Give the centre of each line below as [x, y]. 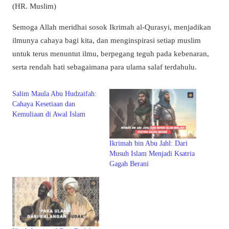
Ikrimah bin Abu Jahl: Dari [148, 144]
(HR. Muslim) [34, 6]
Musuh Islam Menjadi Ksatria [152, 154]
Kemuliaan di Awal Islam [49, 114]
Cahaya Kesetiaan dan [44, 104]
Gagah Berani [129, 164]
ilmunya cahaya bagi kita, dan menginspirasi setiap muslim [107, 40]
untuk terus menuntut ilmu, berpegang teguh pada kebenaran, [111, 53]
